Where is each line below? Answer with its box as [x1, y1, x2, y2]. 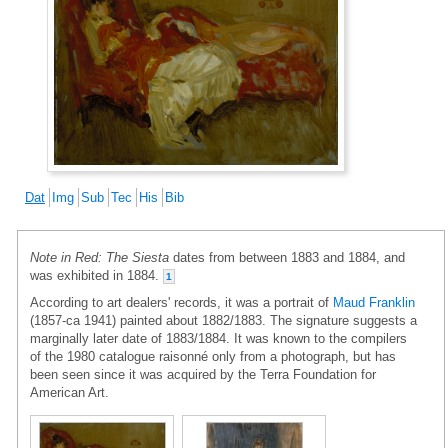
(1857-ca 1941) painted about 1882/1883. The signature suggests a [30, 312, 417, 328]
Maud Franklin [333, 294, 415, 310]
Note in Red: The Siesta [30, 249, 169, 265]
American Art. [30, 384, 109, 400]
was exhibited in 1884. [30, 267, 163, 283]
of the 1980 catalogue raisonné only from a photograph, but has [30, 348, 396, 364]
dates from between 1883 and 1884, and [169, 249, 405, 265]
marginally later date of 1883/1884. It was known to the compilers [30, 330, 407, 346]
